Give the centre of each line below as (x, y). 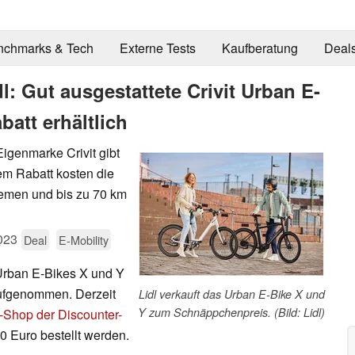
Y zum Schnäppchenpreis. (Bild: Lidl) (231, 312)
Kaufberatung (260, 48)
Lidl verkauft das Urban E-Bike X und (231, 294)
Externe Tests (157, 48)
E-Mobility (84, 239)
